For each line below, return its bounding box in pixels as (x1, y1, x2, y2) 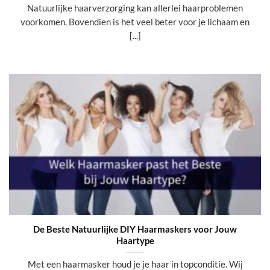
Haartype (116, 234, 154, 246)
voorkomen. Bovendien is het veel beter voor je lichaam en (20, 16, 250, 27)
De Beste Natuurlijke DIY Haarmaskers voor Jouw (33, 223, 237, 234)
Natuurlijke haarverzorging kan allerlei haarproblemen (27, 2, 243, 13)
